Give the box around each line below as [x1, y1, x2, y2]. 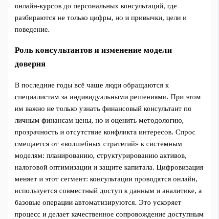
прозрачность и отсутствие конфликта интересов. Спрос [15, 128, 196, 136]
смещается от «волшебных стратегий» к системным [15, 140, 183, 148]
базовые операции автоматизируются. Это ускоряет [15, 198, 182, 207]
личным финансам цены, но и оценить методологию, [15, 116, 184, 125]
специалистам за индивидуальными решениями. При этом [15, 93, 201, 101]
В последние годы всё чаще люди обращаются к [15, 81, 169, 89]
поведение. [15, 25, 50, 33]
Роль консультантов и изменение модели [15, 45, 173, 55]
